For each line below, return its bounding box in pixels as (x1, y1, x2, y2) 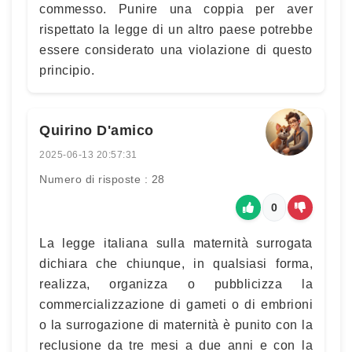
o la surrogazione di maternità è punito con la (39, 318, 313, 332)
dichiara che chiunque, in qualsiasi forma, (39, 257, 313, 270)
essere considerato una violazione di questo (39, 43, 313, 57)
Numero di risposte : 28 (39, 173, 165, 185)
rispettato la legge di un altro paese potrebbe (39, 23, 313, 36)
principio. (39, 64, 94, 77)
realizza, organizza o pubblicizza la (39, 277, 313, 291)
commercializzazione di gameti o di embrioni (39, 298, 313, 311)
